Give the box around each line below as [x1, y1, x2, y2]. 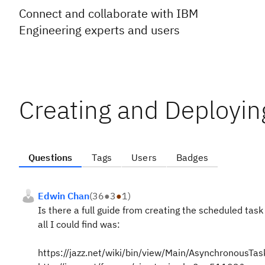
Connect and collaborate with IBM [19, 5, 198, 21]
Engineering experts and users [19, 22, 180, 38]
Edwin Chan [38, 190, 89, 202]
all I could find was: [38, 218, 120, 230]
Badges [176, 151, 208, 163]
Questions [28, 151, 73, 163]
